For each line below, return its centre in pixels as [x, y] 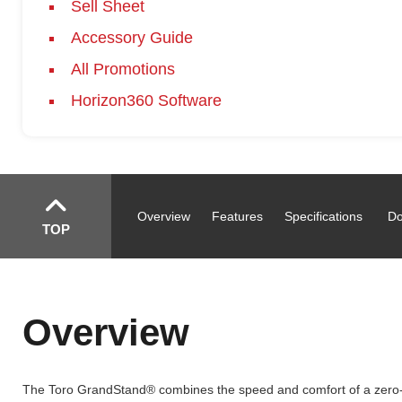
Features [237, 216]
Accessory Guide [131, 38]
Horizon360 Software [146, 100]
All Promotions [122, 69]
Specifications [323, 216]
